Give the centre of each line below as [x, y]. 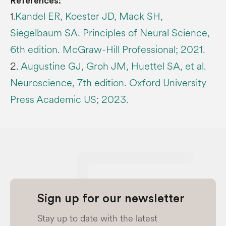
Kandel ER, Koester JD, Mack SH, [89, 16]
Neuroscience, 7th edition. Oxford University [108, 83]
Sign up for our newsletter [111, 199]
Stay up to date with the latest [97, 218]
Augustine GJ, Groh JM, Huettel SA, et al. [114, 66]
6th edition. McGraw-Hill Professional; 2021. [108, 49]
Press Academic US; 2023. [69, 99]
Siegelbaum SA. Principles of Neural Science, [110, 33]
